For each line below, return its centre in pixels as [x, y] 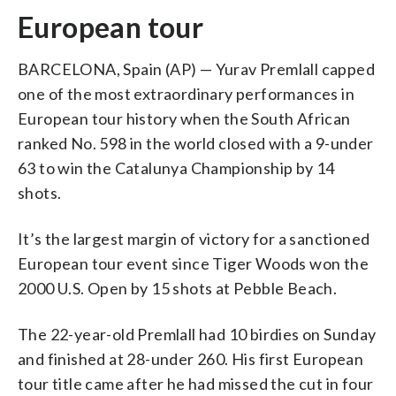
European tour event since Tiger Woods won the [193, 263]
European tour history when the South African [184, 118]
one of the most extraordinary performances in [186, 93]
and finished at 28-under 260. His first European [191, 358]
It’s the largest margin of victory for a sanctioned [194, 238]
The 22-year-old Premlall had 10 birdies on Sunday [197, 334]
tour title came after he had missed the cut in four [196, 383]
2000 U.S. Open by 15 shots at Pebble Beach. [178, 288]
